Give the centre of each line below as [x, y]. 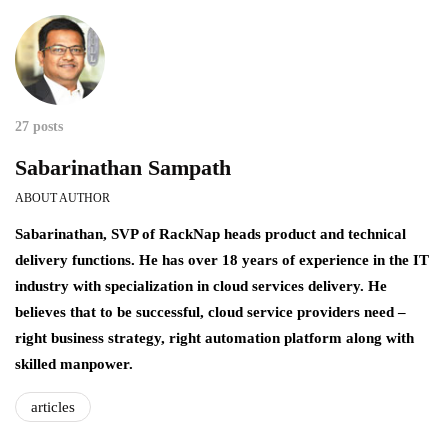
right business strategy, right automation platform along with [214, 337]
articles [53, 406]
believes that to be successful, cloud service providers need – [210, 311]
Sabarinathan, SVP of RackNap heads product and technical [210, 233]
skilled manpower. [74, 363]
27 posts [39, 126]
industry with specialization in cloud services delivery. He [201, 285]
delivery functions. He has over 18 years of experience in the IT [222, 259]
